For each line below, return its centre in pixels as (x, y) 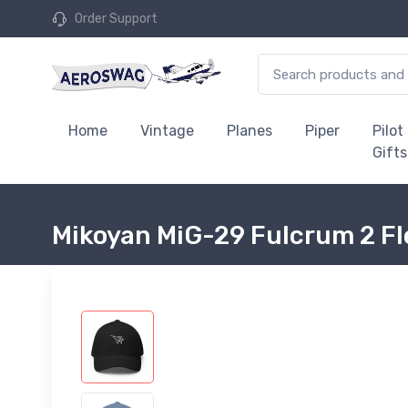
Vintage (167, 131)
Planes (250, 131)
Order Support (116, 19)
